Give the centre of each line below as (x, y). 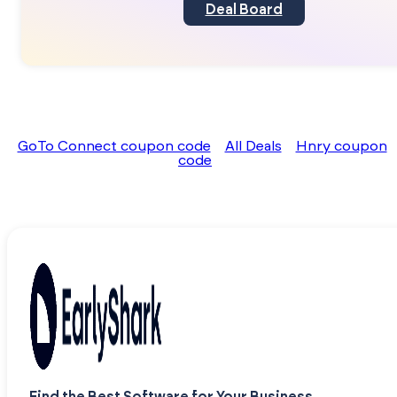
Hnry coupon (341, 147)
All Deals (253, 147)
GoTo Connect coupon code (114, 147)
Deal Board (244, 10)
